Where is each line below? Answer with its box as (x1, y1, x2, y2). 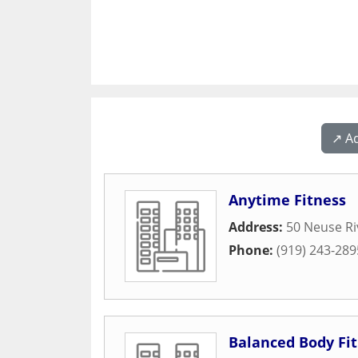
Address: (229, 218, 286, 236)
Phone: (229, 241, 276, 259)
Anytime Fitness (229, 190, 346, 209)
